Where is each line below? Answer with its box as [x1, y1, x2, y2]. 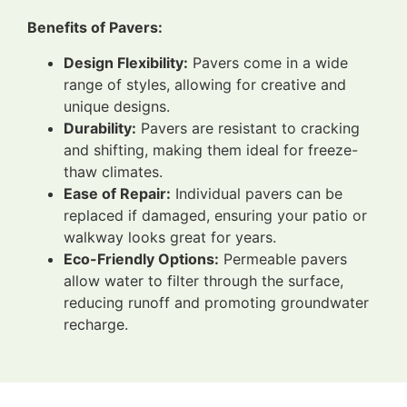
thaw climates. [64, 162, 163, 181]
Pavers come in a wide [188, 53, 348, 72]
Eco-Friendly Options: [64, 249, 219, 268]
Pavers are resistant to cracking [136, 118, 360, 137]
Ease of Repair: [64, 184, 171, 203]
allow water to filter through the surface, [64, 271, 343, 290]
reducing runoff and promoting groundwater [64, 293, 369, 312]
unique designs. [64, 96, 170, 115]
